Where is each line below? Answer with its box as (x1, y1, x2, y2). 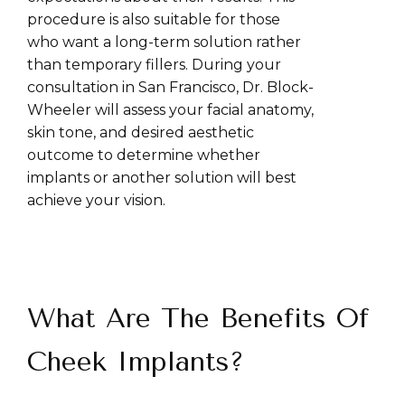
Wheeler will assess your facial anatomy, (27, 101, 314, 118)
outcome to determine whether (27, 146, 260, 164)
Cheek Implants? (27, 345, 244, 378)
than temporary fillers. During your (27, 56, 281, 73)
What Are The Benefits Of (27, 302, 369, 334)
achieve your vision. (27, 192, 165, 209)
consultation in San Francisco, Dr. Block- (27, 79, 314, 96)
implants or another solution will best (27, 169, 297, 186)
